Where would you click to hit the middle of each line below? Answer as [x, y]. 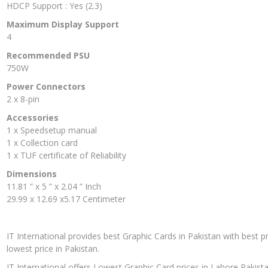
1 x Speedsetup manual [52, 130]
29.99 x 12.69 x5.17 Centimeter [66, 199]
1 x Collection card [42, 142]
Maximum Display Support [63, 24]
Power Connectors [46, 86]
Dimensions [32, 173]
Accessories [33, 117]
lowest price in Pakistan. [53, 248]
